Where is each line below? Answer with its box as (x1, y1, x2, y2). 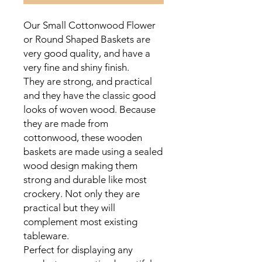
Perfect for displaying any (23, 244, 133, 256)
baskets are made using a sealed (23, 146, 163, 158)
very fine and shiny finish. (23, 61, 129, 74)
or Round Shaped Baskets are (23, 33, 150, 46)
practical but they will (23, 202, 115, 214)
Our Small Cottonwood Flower (23, 19, 156, 32)
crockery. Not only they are (23, 188, 140, 200)
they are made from (23, 118, 108, 130)
